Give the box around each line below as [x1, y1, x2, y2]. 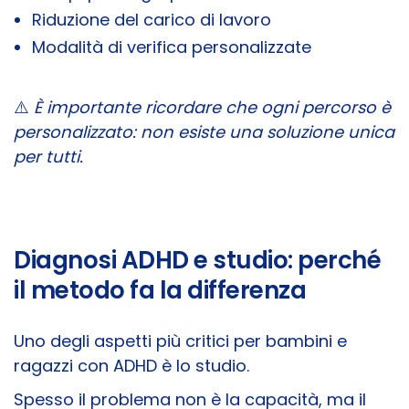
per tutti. [14, 145, 83, 169]
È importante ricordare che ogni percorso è [29, 96, 391, 120]
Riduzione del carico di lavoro [32, 8, 271, 32]
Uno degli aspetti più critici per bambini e [14, 330, 347, 353]
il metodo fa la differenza [14, 274, 306, 308]
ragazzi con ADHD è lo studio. [14, 354, 249, 378]
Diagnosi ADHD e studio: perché [14, 244, 381, 278]
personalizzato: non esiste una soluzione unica [14, 121, 394, 144]
